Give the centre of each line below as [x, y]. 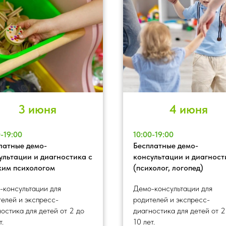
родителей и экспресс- [172, 199]
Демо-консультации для [173, 188]
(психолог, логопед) [168, 167]
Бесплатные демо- [166, 145]
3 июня [37, 109]
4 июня [189, 109]
